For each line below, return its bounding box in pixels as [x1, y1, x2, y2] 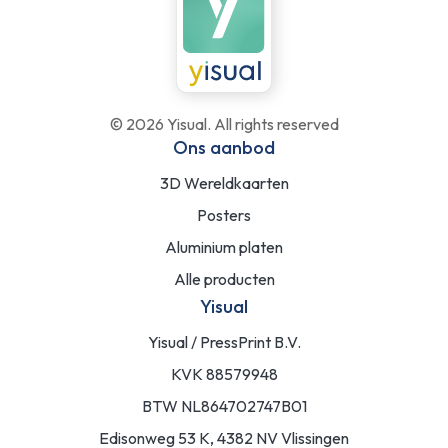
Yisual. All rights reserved [163, 113, 339, 134]
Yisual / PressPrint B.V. [147, 331, 301, 352]
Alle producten [173, 268, 275, 289]
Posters [197, 204, 251, 225]
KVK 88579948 [170, 363, 278, 384]
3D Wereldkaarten [159, 172, 289, 193]
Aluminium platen [165, 236, 283, 257]
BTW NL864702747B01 [141, 395, 307, 416]
